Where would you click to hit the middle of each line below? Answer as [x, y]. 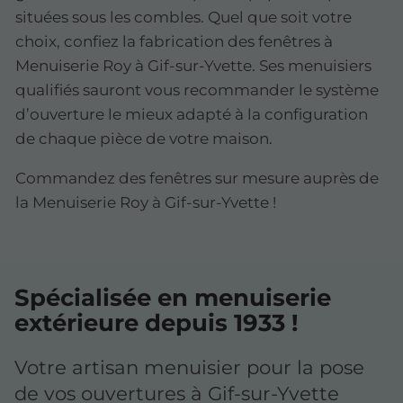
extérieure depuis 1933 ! [157, 322]
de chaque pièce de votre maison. [144, 138]
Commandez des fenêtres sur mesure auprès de [197, 178]
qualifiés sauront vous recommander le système [197, 90]
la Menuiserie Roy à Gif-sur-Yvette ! [146, 202]
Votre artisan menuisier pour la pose [189, 367]
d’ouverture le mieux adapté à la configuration [192, 114]
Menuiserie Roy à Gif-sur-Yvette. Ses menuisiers [193, 65]
